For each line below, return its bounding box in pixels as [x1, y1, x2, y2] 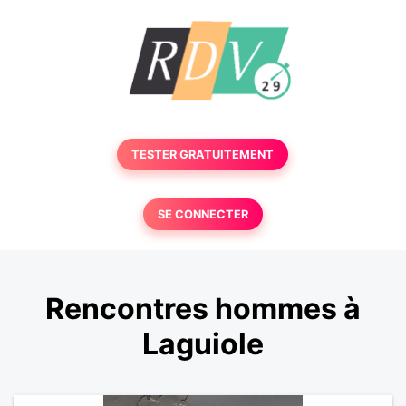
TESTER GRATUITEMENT [131, 148, 275, 161]
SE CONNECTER [157, 208, 248, 221]
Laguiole [142, 326, 264, 362]
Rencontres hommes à [45, 291, 361, 327]
